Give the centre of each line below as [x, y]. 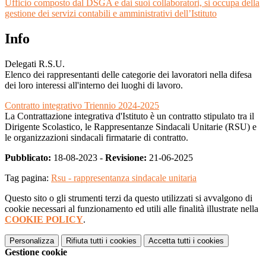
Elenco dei [25, 74]
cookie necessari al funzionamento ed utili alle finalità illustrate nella [132, 208]
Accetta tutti [170, 240]
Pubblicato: [28, 157]
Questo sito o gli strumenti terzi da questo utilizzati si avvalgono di [129, 198]
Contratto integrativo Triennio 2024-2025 [82, 105]
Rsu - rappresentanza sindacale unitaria [124, 178]
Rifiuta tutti [85, 240]
